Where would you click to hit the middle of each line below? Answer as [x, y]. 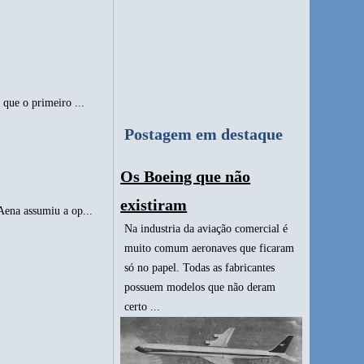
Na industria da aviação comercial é [206, 229]
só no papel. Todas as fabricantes [200, 268]
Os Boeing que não [186, 177]
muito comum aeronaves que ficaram [210, 249]
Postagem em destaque [204, 134]
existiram [154, 205]
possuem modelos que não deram [200, 288]
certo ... [143, 307]
